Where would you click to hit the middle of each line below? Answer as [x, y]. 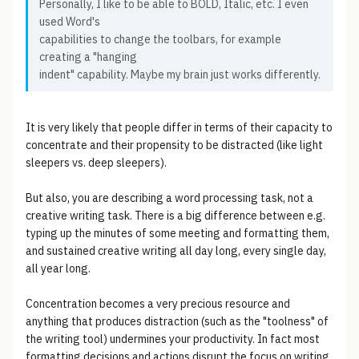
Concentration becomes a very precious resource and [158, 304]
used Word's [70, 22]
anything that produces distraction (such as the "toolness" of [177, 321]
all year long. [58, 268]
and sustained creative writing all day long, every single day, [176, 251]
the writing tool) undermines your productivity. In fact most [173, 339]
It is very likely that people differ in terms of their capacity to [179, 127]
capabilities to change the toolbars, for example [160, 39]
